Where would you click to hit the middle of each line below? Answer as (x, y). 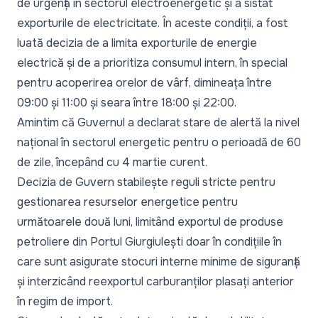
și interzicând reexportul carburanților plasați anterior (155, 282)
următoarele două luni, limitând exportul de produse (150, 222)
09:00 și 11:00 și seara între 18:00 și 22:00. (127, 103)
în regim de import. (65, 302)
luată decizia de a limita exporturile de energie (137, 43)
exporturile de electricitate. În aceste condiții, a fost (152, 23)
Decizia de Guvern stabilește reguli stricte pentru (146, 182)
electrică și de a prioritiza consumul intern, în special (152, 63)
